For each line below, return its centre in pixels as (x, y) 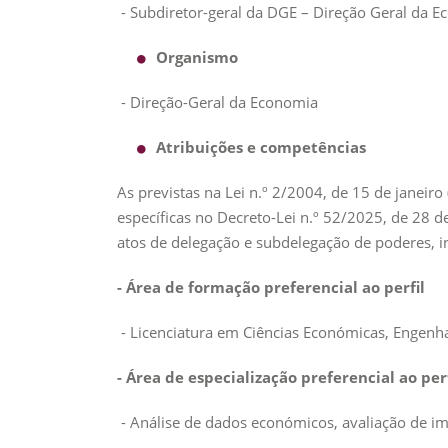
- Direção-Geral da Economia (217, 102)
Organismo (197, 57)
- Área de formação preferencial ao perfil (271, 287)
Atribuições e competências (261, 147)
